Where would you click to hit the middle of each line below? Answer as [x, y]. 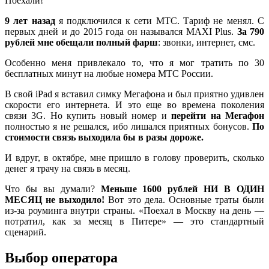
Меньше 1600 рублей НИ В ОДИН [183, 189]
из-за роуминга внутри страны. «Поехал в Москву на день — [134, 210]
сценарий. [26, 232]
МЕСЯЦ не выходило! [55, 199]
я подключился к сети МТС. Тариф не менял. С [160, 20]
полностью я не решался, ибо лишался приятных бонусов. [128, 126]
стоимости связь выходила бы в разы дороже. [104, 137]
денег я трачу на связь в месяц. [68, 168]
